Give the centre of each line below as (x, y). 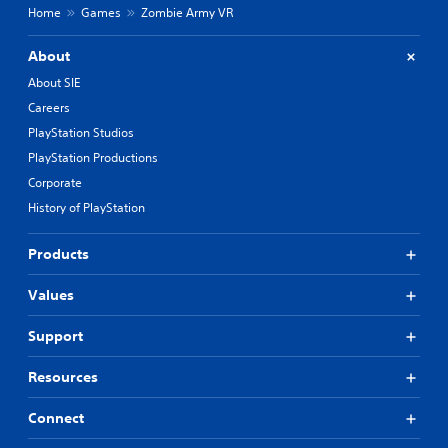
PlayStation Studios (81, 133)
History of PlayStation (86, 208)
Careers (49, 108)
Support (55, 336)
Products (58, 254)
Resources (63, 377)
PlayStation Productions (93, 158)
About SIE (54, 83)
